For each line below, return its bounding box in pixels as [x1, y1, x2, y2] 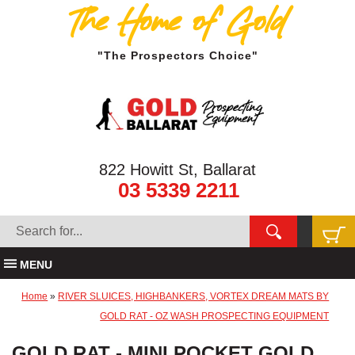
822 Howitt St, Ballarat [99, 161, 256, 178]
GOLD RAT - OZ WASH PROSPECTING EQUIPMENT [100, 311, 330, 322]
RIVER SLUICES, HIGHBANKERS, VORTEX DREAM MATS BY [58, 291, 330, 302]
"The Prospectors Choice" [97, 49, 258, 62]
